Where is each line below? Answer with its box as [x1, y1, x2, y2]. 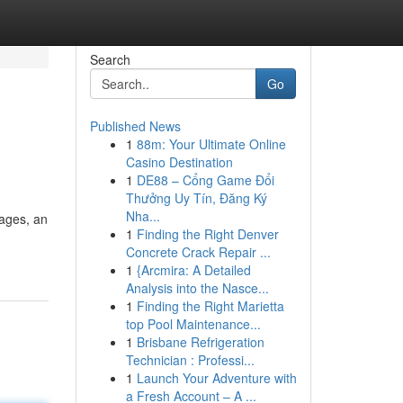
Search [89, 50, 130, 68]
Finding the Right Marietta [136, 297, 284, 315]
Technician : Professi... [125, 351, 255, 369]
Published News [89, 117, 181, 135]
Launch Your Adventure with [136, 369, 297, 387]
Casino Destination [125, 153, 233, 171]
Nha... [125, 207, 160, 225]
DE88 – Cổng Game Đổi [136, 171, 274, 189]
